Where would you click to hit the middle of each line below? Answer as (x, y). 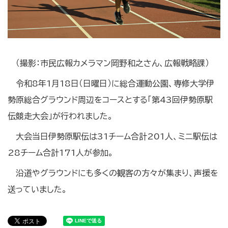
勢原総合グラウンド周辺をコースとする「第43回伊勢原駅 (110, 100)
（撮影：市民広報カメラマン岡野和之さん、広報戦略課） (112, 63)
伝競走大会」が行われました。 (60, 116)
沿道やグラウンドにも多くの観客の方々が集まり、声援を (117, 173)
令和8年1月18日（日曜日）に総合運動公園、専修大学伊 (115, 83)
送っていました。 (37, 189)
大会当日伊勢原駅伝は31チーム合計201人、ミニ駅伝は (117, 136)
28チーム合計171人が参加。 (61, 153)
